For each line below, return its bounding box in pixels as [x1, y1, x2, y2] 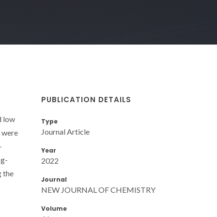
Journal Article [41, 126, 90, 136]
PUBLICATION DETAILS [41, 94, 131, 105]
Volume [41, 204, 67, 213]
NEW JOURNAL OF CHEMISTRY [41, 185, 155, 194]
